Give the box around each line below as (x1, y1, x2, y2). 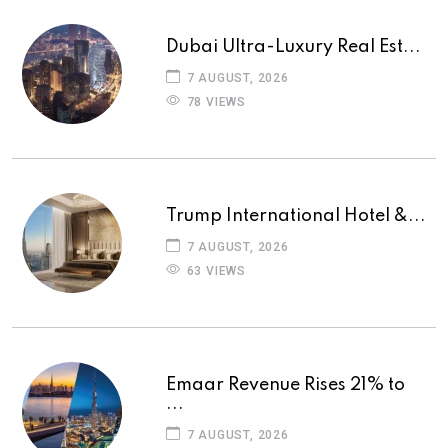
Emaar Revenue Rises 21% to (166, 375, 405, 394)
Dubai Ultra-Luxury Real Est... (166, 37, 421, 56)
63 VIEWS (182, 263, 247, 278)
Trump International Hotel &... (166, 206, 426, 225)
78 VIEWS (182, 94, 247, 109)
